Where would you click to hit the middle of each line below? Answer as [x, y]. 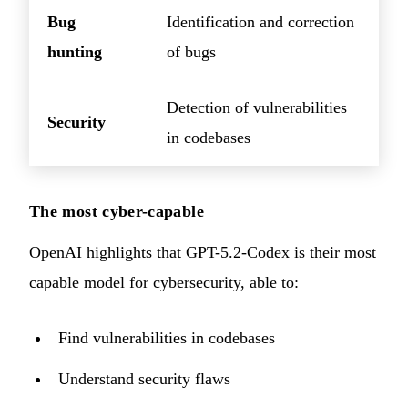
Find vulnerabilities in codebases [167, 337]
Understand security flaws [144, 378]
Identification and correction [260, 21]
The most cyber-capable [117, 211]
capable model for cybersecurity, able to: [164, 282]
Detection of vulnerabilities [257, 107]
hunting [75, 51]
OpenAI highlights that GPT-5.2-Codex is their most [203, 252]
